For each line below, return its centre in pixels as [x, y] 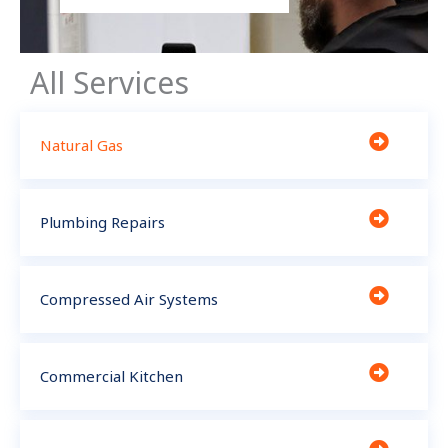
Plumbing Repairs [102, 221]
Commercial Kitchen [111, 375]
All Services [109, 82]
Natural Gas [81, 144]
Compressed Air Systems [129, 298]
